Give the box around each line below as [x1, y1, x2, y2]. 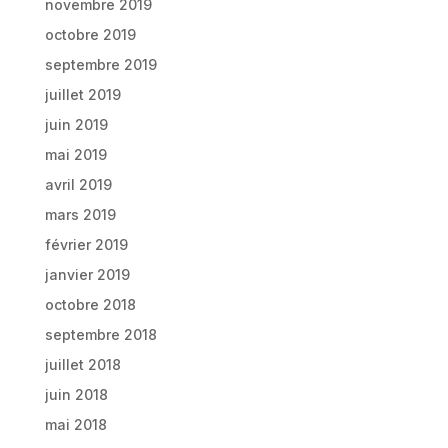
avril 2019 [44, 176, 112, 193]
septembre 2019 [44, 56, 157, 73]
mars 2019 [44, 206, 116, 223]
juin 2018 [44, 386, 108, 403]
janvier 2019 [44, 266, 130, 283]
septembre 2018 [44, 326, 157, 343]
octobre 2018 [44, 296, 136, 313]
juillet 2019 [44, 86, 121, 103]
